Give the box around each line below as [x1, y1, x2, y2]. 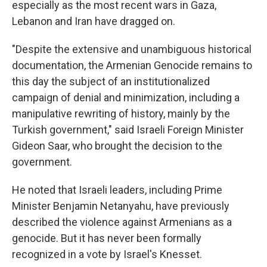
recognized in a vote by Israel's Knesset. [12, 248, 202, 260]
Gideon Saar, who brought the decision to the [12, 139, 222, 152]
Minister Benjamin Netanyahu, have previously [12, 200, 229, 212]
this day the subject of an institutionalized [12, 75, 210, 88]
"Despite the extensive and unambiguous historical [12, 43, 252, 55]
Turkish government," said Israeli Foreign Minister [12, 123, 244, 136]
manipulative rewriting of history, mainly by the [12, 107, 230, 120]
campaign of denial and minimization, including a [12, 91, 240, 104]
